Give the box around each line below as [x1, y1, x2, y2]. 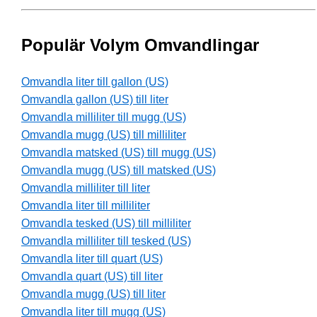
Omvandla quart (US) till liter [21, 270, 163, 283]
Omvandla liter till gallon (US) [21, 76, 168, 88]
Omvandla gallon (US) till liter [21, 93, 168, 106]
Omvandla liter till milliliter [21, 200, 150, 212]
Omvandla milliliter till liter [21, 182, 150, 195]
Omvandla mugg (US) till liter [21, 288, 166, 301]
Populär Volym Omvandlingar [21, 35, 259, 55]
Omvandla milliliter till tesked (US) [21, 235, 191, 248]
